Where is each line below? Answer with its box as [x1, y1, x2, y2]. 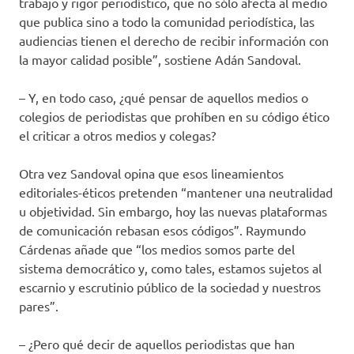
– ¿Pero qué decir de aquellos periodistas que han [19, 336, 295, 352]
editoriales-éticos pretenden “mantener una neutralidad [19, 184, 333, 201]
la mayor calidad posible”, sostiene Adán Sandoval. [19, 51, 301, 68]
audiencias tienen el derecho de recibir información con [19, 32, 329, 49]
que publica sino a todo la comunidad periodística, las [19, 13, 314, 30]
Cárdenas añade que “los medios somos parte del [19, 241, 295, 258]
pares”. [19, 298, 58, 314]
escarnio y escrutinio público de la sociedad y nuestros [19, 279, 321, 296]
